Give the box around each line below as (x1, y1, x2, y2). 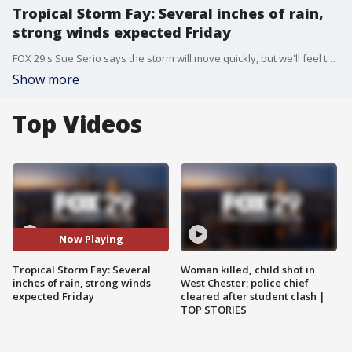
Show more (13, 71, 79, 88)
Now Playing (58, 232, 123, 247)
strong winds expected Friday (13, 23, 231, 42)
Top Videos (13, 108, 142, 140)
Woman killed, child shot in (181, 262, 315, 277)
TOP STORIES (181, 302, 247, 317)
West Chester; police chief (181, 275, 309, 290)
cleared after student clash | (181, 288, 325, 303)
